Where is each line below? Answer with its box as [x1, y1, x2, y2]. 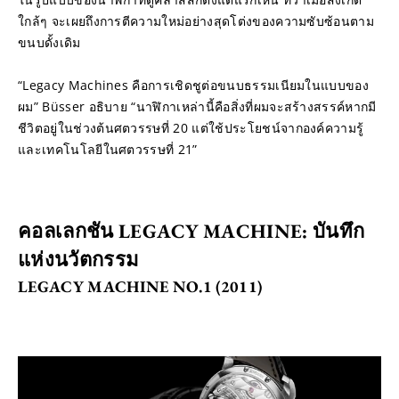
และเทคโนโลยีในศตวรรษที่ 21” [18, 140, 198, 158]
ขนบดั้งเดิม [18, 33, 81, 51]
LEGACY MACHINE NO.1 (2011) [18, 275, 263, 297]
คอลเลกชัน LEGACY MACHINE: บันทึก [18, 217, 365, 244]
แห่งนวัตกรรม [18, 246, 140, 273]
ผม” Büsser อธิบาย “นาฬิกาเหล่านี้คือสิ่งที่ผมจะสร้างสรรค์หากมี [18, 97, 377, 115]
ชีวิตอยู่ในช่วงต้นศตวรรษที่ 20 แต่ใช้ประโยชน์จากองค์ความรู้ [18, 118, 364, 136]
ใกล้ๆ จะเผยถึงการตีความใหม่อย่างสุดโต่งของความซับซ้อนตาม [18, 12, 375, 29]
